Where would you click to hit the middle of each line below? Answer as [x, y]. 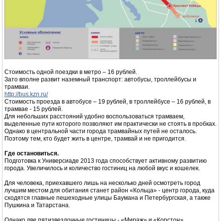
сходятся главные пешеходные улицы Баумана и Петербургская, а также [108, 198]
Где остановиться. [32, 154]
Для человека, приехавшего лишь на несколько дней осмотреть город [102, 183]
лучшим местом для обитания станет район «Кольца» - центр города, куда [110, 191]
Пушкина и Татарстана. [37, 205]
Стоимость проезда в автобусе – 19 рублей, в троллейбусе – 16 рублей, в [108, 102]
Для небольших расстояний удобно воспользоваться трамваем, [94, 117]
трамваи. [17, 87]
